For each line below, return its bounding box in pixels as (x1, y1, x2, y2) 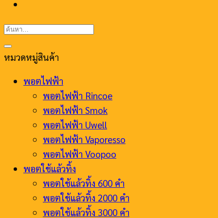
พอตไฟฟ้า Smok (43, 104, 108, 116)
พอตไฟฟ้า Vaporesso (43, 133, 126, 145)
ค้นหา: (3, 20, 26, 34)
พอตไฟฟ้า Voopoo (43, 148, 116, 160)
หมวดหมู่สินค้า (4, 51, 59, 63)
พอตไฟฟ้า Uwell (43, 119, 107, 130)
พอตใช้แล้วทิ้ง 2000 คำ (43, 192, 129, 203)
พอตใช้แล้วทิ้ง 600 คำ (43, 177, 125, 189)
